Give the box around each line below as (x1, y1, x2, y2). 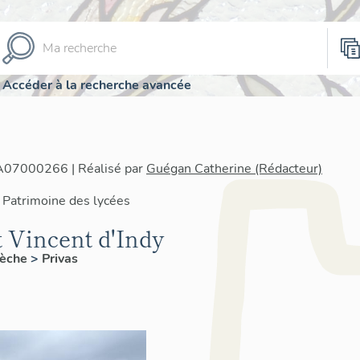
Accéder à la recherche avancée (2, 76, 191, 94)
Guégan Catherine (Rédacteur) (146, 160, 322, 178)
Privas (42, 250, 78, 268)
